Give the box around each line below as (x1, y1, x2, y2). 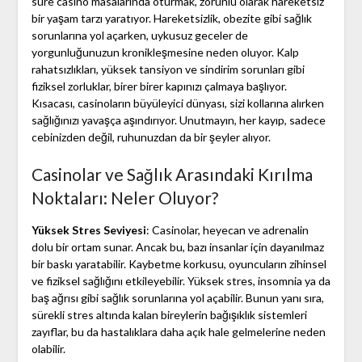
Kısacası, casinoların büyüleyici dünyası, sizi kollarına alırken (31, 96, 324, 111)
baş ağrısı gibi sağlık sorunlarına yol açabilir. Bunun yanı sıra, (31, 291, 324, 305)
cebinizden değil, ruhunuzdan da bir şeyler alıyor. (31, 130, 271, 145)
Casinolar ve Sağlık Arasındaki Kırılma (31, 164, 313, 185)
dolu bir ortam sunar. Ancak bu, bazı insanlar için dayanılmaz (31, 240, 324, 255)
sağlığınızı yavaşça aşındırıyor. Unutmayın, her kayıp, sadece (31, 113, 326, 128)
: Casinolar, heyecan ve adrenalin (145, 223, 309, 238)
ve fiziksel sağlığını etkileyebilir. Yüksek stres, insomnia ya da (31, 274, 330, 288)
